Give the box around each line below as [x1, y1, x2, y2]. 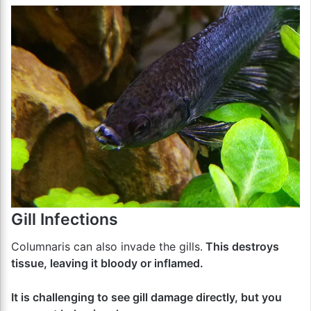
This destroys [203, 239, 279, 253]
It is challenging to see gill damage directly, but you [11, 290, 282, 304]
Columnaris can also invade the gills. [11, 239, 203, 253]
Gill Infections [11, 209, 118, 229]
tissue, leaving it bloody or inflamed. [11, 256, 203, 270]
